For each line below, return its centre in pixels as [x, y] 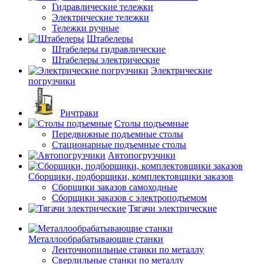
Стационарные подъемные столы [119, 145]
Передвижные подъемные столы [118, 134]
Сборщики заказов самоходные [115, 187]
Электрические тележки [100, 17]
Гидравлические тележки [103, 7]
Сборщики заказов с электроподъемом [129, 198]
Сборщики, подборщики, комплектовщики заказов [131, 176]
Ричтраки [79, 113]
